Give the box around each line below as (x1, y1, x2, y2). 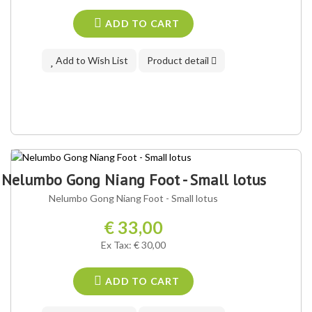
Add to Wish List (54, 54, 129, 67)
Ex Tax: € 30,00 (101, 239, 166, 251)
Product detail (147, 54, 212, 67)
